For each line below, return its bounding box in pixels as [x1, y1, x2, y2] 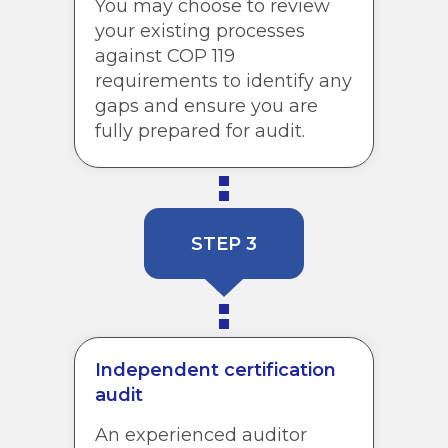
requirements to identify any [95, 69, 352, 92]
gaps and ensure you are [95, 94, 318, 117]
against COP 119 [95, 44, 235, 67]
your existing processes [95, 19, 305, 42]
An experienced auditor [95, 423, 307, 446]
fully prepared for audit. [95, 119, 305, 142]
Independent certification [95, 358, 336, 381]
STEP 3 [191, 233, 257, 256]
